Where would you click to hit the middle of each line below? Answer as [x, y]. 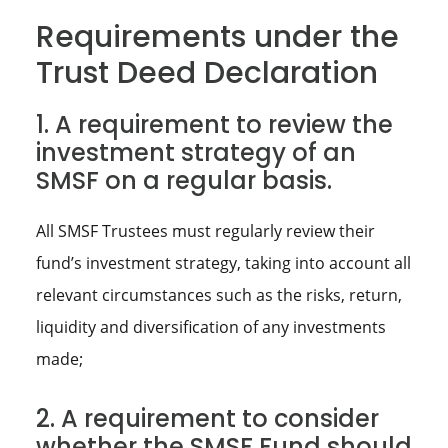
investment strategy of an [195, 153]
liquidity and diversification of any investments [210, 327]
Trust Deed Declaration [206, 73]
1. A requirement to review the [214, 125]
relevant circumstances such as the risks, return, [218, 295]
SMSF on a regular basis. [183, 181]
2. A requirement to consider [207, 419]
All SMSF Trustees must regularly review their [205, 231]
